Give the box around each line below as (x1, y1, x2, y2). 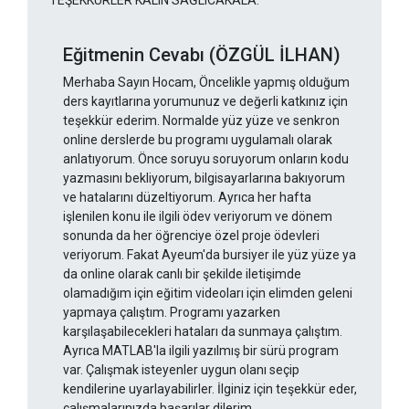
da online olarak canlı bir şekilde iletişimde (63, 267, 301, 282)
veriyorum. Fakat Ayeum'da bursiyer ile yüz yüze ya (63, 247, 356, 263)
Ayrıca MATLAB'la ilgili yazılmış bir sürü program (63, 343, 339, 359)
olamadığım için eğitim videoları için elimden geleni (63, 286, 352, 301)
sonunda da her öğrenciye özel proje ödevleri (63, 228, 320, 244)
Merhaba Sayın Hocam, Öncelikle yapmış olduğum (63, 75, 350, 90)
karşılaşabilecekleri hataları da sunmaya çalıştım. (63, 324, 342, 340)
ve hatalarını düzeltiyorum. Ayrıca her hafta (63, 190, 311, 205)
